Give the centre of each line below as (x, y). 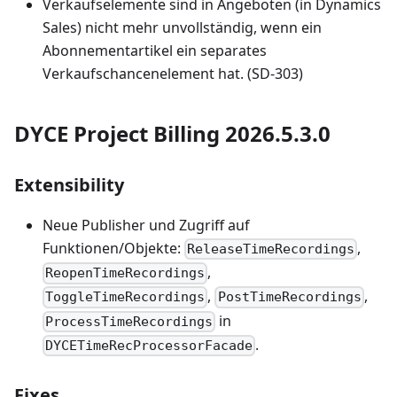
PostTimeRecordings (289, 297)
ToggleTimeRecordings (125, 297)
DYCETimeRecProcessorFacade (149, 346)
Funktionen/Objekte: (113, 248)
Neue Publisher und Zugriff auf (146, 225)
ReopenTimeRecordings (125, 273)
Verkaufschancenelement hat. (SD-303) (173, 74)
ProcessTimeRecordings (129, 321)
